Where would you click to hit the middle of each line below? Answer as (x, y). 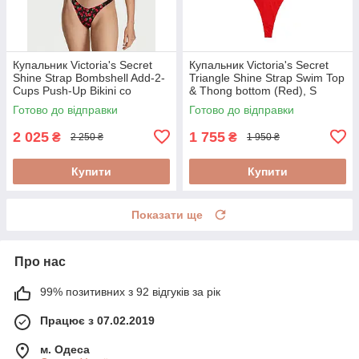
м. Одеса (65, 349)
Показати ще (167, 214)
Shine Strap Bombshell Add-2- (89, 77)
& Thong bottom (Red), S (253, 90)
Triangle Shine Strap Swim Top (267, 77)
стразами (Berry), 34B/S (75, 103)
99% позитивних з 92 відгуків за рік (130, 291)
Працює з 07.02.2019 (97, 320)
